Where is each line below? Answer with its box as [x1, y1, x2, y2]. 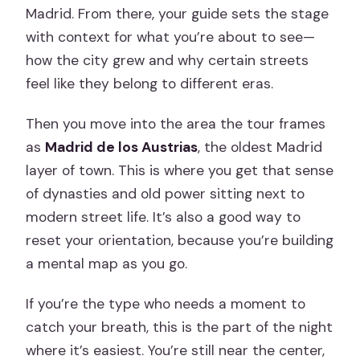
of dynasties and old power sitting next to [26, 185, 305, 203]
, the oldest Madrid [198, 138, 323, 157]
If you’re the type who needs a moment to [26, 295, 306, 313]
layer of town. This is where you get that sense [26, 162, 334, 180]
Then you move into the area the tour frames [26, 115, 326, 133]
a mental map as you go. [26, 255, 188, 273]
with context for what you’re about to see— [26, 28, 316, 47]
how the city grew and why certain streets [26, 51, 309, 70]
